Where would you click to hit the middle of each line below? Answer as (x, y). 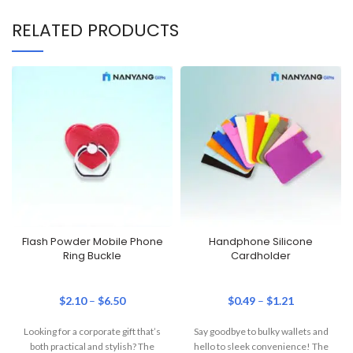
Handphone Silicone (261, 241)
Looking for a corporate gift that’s (92, 331)
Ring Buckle (92, 255)
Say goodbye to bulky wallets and (261, 331)
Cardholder (261, 255)
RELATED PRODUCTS (95, 30)
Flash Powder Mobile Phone (92, 241)
